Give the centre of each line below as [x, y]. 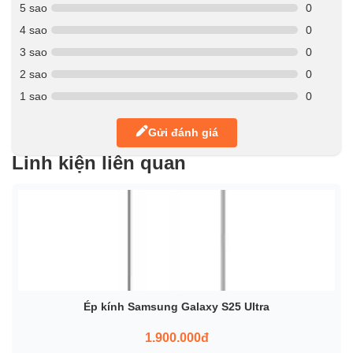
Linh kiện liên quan [99, 162]
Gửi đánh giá [183, 133]
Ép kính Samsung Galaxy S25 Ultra [176, 306]
